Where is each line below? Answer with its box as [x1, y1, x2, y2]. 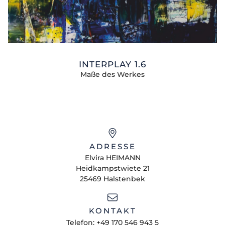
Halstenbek [103, 174, 145, 184]
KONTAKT [88, 206, 137, 216]
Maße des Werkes [80, 69, 145, 79]
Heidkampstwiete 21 [75, 164, 150, 173]
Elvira [84, 153, 104, 163]
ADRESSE [89, 141, 136, 151]
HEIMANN [105, 153, 141, 163]
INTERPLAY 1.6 [79, 59, 146, 69]
